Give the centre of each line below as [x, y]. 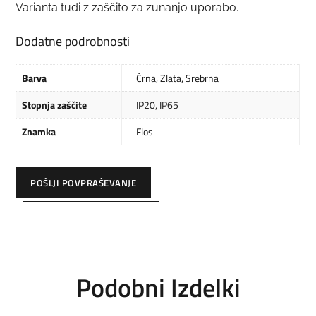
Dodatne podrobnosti [73, 42]
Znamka [39, 132]
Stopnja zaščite [55, 105]
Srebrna [202, 78]
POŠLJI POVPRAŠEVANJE [84, 183]
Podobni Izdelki [158, 288]
